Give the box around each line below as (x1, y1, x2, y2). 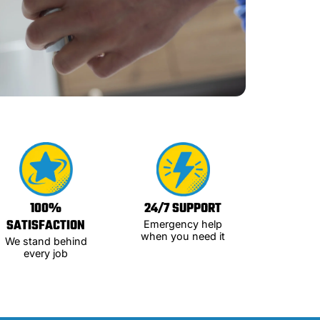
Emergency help (144, 217, 222, 230)
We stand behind (4, 234, 87, 247)
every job (24, 246, 68, 259)
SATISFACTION (6, 215, 85, 236)
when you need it (141, 229, 225, 242)
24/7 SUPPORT (144, 198, 221, 219)
